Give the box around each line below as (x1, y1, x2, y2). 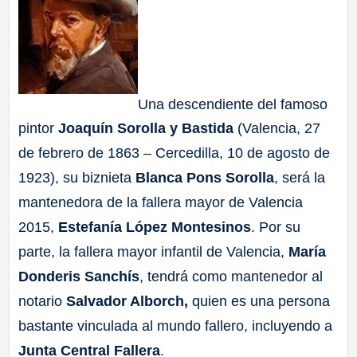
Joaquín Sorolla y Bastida (58, 120, 234, 137)
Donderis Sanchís (18, 269, 140, 285)
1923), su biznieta (18, 170, 136, 186)
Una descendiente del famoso (138, 96, 328, 112)
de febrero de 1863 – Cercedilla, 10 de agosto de (18, 145, 331, 162)
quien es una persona (188, 293, 331, 310)
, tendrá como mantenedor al (139, 269, 324, 285)
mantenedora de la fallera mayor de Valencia (18, 194, 304, 211)
